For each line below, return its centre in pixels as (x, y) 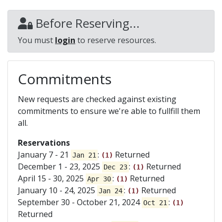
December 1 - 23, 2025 (59, 166)
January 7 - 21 (43, 154)
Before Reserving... (86, 23)
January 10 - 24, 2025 (56, 190)
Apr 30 (99, 179)
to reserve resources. (116, 40)
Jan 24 (110, 191)
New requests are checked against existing (97, 99)
